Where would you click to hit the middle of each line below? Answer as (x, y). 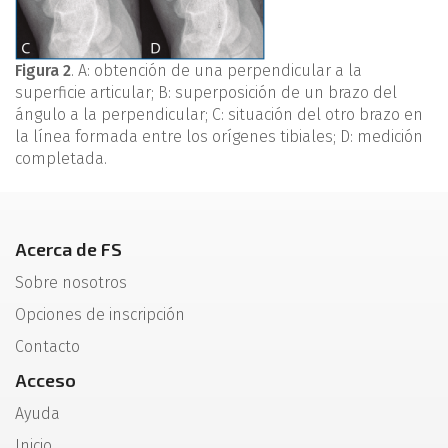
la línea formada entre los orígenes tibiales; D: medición (219, 136)
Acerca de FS (68, 249)
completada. (61, 158)
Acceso (45, 380)
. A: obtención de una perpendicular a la (216, 70)
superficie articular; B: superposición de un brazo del (206, 92)
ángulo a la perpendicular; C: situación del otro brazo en (219, 114)
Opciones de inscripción (100, 314)
